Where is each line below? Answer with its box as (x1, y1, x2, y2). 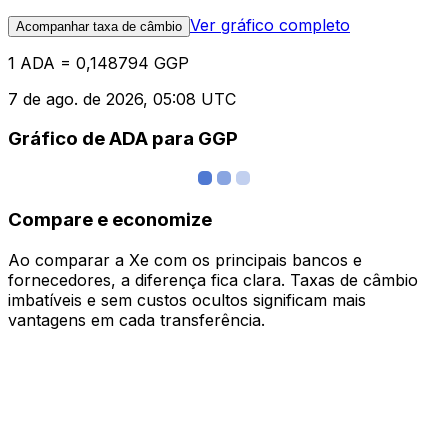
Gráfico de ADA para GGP (8, 127, 238, 151)
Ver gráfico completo (190, 14, 350, 35)
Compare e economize (8, 207, 212, 231)
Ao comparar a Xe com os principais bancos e (8, 249, 362, 270)
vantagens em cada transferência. (8, 309, 265, 330)
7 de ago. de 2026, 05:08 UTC (8, 88, 236, 109)
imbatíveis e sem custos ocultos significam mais (8, 289, 366, 310)
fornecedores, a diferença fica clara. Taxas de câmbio (8, 269, 418, 290)
